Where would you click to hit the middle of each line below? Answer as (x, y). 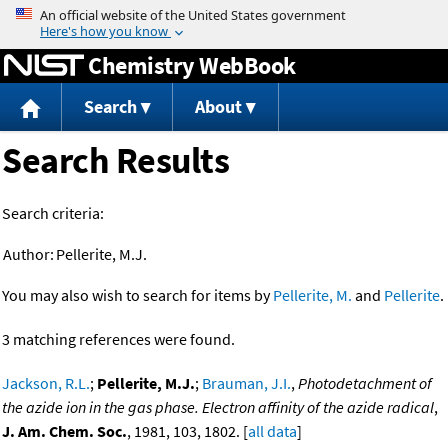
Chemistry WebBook (192, 65)
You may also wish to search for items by (137, 295)
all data (272, 431)
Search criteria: (53, 213)
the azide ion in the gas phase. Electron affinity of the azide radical (218, 407)
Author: (28, 254)
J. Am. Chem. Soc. (64, 431)
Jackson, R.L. (46, 383)
